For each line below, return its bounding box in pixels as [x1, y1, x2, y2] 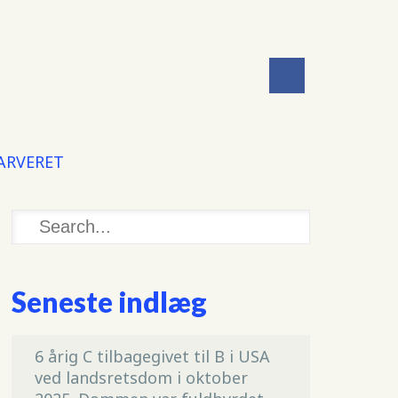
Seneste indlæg [11, 285, 207, 320]
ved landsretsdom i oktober [34, 367, 248, 389]
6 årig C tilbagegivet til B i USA [34, 346, 270, 368]
